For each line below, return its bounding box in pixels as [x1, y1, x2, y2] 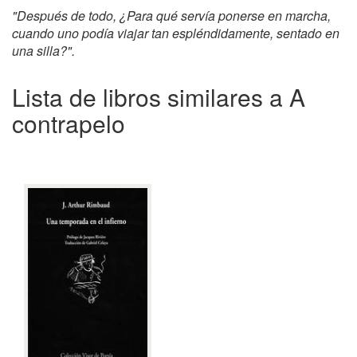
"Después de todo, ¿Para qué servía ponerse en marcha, [12, 6, 331, 25]
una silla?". [12, 41, 75, 60]
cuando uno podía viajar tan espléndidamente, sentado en [12, 23, 339, 42]
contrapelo [12, 105, 125, 140]
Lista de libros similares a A [12, 79, 305, 114]
